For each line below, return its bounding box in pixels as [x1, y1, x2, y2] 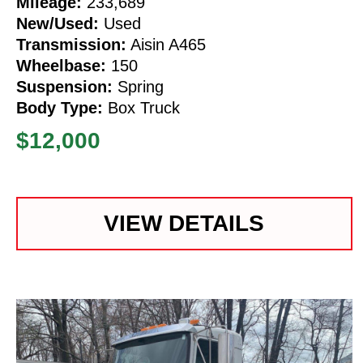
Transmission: [16, 35, 126, 53]
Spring [113, 77, 164, 96]
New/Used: [16, 14, 99, 32]
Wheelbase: [16, 56, 106, 75]
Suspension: [16, 77, 113, 96]
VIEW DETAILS [104, 210, 265, 236]
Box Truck [103, 98, 180, 117]
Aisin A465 [126, 35, 206, 53]
